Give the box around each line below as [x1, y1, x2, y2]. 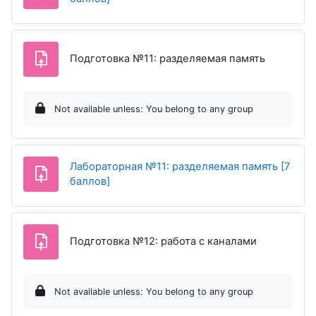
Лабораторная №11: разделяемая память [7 [70, 159, 290, 173]
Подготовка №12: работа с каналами [70, 235, 257, 248]
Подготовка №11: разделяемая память [70, 52, 265, 66]
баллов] [70, 174, 110, 188]
